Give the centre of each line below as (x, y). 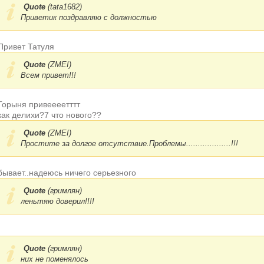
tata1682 (65, 7)
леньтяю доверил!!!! (57, 201)
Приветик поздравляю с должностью (89, 17)
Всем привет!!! (48, 75)
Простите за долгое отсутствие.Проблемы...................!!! (129, 143)
